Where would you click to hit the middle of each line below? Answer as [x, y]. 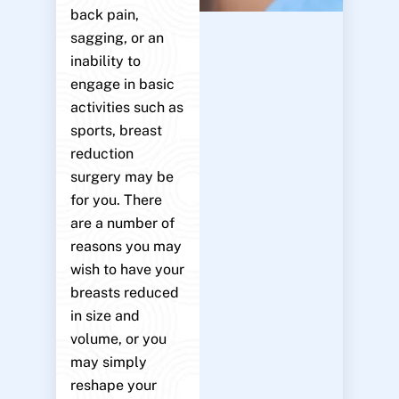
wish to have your [127, 270]
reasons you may [126, 247]
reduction [102, 154]
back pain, [104, 15]
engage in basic [122, 85]
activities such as [126, 108]
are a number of [122, 224]
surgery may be [122, 177]
